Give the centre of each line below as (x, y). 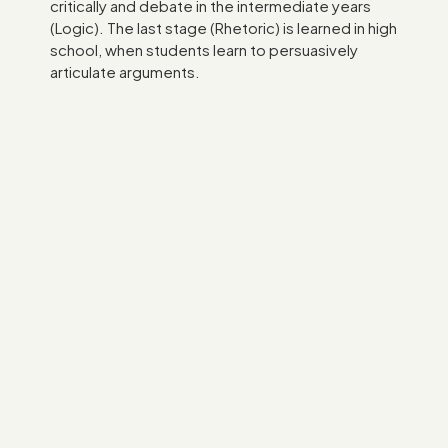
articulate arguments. (125, 71)
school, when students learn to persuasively (204, 49)
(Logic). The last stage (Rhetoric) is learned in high (224, 27)
